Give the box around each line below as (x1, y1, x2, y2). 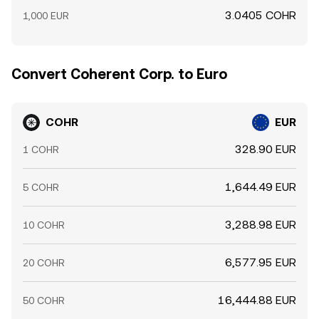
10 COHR (23, 219, 65, 231)
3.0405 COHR (225, 9, 296, 22)
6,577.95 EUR (225, 256, 296, 269)
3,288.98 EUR (225, 218, 296, 231)
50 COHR (23, 295, 65, 306)
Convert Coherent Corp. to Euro (11, 66, 227, 83)
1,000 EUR (23, 10, 69, 21)
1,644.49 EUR (225, 180, 296, 194)
